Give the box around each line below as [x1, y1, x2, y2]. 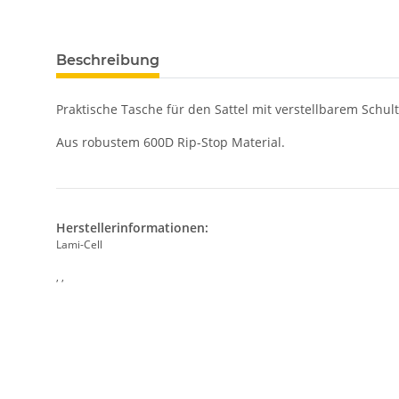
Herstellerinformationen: [56, 219, 208, 237]
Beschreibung [56, 52, 159, 69]
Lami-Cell [56, 237, 102, 253]
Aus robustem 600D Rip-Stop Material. [56, 134, 285, 151]
